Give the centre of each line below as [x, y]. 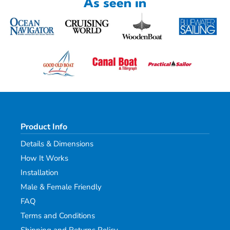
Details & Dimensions [57, 144]
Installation [40, 173]
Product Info [44, 127]
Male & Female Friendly [61, 187]
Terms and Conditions [58, 216]
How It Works [44, 158]
